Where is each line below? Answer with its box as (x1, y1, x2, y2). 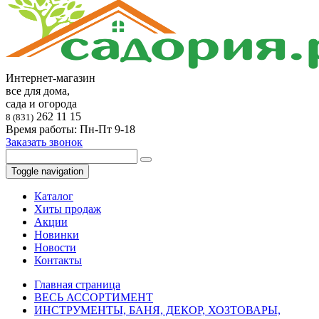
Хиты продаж (34, 203, 101, 215)
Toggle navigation (11, 166, 83, 177)
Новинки (34, 229, 79, 241)
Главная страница (34, 278, 120, 291)
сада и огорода (6, 98, 77, 110)
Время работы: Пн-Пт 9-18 (6, 123, 135, 135)
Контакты (34, 254, 82, 266)
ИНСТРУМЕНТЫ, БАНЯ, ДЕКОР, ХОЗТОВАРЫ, (34, 304, 281, 316)
